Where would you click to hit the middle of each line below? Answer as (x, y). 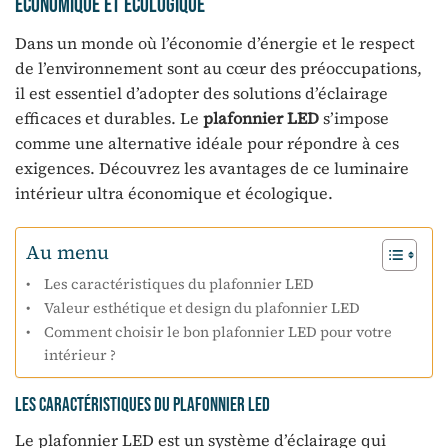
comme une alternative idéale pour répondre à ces (207, 143)
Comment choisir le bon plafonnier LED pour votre (217, 331)
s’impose (354, 118)
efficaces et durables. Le (109, 118)
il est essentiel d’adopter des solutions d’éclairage (201, 93)
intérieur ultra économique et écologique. (174, 193)
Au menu (67, 251)
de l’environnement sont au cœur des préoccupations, (218, 68)
